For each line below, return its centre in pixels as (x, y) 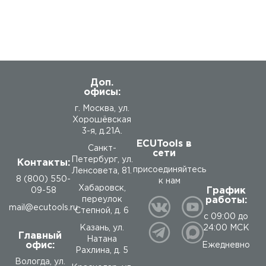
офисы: (102, 92)
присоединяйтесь (170, 170)
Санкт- (102, 148)
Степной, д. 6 (102, 211)
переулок (102, 199)
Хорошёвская (102, 120)
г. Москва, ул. (102, 109)
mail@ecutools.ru (43, 208)
